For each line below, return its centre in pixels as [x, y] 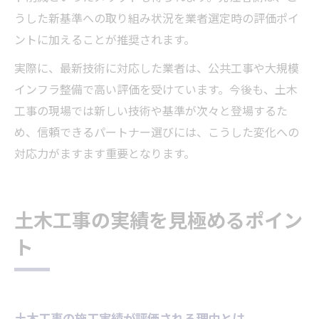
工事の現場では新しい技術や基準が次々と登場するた [151, 113]
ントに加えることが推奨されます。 [105, 41]
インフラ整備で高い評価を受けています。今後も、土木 [156, 91]
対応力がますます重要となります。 [105, 155]
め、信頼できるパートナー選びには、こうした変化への [157, 134]
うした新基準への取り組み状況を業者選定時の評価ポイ [157, 20]
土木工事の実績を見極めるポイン [158, 222]
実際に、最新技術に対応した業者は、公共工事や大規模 [157, 70]
